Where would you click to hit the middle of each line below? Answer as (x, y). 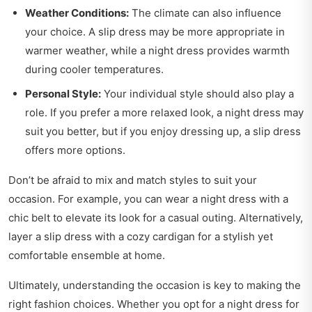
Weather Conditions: (77, 13)
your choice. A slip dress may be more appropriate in (155, 32)
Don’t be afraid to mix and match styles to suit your (133, 180)
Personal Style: (63, 94)
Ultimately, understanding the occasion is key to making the (155, 286)
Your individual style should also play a (197, 94)
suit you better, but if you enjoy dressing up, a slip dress (163, 132)
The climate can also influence (205, 13)
